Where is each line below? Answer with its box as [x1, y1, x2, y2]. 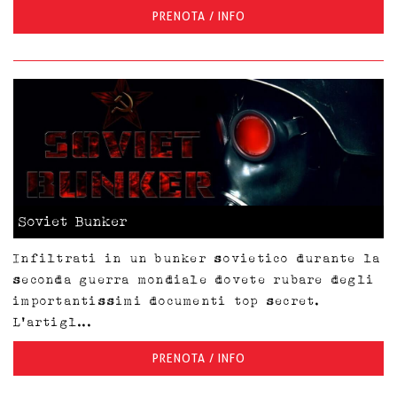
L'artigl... [13, 314, 92, 329]
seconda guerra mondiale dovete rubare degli [13, 271, 376, 286]
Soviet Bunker [19, 213, 128, 230]
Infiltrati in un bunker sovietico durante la [13, 250, 382, 265]
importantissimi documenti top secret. [13, 292, 321, 307]
